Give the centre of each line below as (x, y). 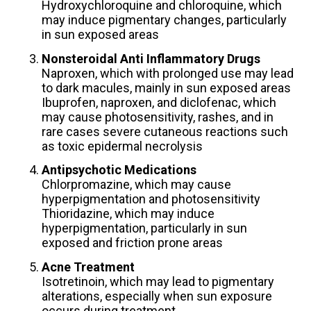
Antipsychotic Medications (119, 170)
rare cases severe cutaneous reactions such (165, 131)
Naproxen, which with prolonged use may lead (167, 73)
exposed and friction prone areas (132, 243)
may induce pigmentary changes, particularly (164, 20)
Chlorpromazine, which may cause (136, 185)
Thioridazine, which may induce (128, 214)
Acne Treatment (88, 267)
